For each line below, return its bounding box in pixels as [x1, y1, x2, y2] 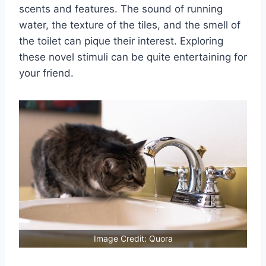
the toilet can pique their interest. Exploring [19, 34, 223, 47]
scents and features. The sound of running [19, 2, 223, 15]
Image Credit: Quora [93, 233, 173, 243]
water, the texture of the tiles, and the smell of [19, 18, 240, 31]
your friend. [19, 66, 74, 79]
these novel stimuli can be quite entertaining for [19, 50, 247, 63]
